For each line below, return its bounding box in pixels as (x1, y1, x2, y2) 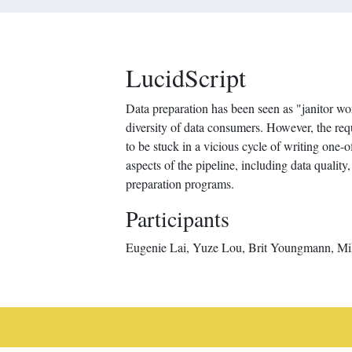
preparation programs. (126, 175, 234, 192)
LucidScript (126, 60, 246, 95)
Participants (126, 203, 229, 234)
